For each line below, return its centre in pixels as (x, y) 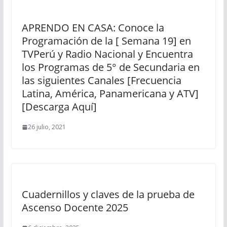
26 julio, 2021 (47, 127)
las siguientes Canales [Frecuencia (101, 80)
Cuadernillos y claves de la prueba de (108, 194)
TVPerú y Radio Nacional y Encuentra (107, 54)
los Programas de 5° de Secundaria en (110, 67)
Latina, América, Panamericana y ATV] (110, 93)
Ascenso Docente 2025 (75, 207)
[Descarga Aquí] (59, 107)
